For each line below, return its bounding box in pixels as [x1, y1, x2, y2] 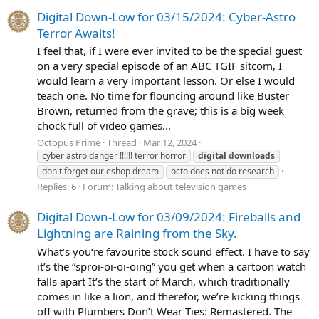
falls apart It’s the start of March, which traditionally [37, 274, 290, 289]
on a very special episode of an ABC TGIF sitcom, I [37, 58, 282, 73]
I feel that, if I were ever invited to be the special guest [37, 43, 302, 58]
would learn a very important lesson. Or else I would [37, 73, 295, 88]
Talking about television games [115, 180, 246, 193]
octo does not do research [171, 165, 274, 177]
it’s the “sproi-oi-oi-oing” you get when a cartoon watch [37, 259, 306, 274]
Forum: [83, 180, 115, 193]
